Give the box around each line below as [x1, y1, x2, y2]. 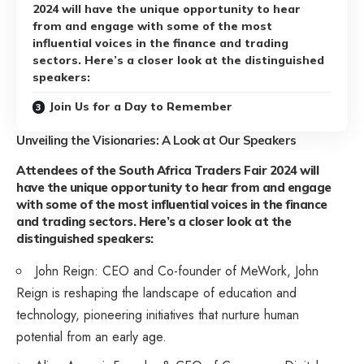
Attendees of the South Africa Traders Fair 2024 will [16, 162, 318, 179]
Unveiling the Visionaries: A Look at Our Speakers [16, 132, 297, 148]
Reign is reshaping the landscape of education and [16, 284, 297, 303]
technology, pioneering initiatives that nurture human [16, 305, 299, 325]
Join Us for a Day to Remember [49, 98, 232, 114]
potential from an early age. [16, 327, 167, 347]
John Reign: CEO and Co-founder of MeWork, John [35, 262, 318, 281]
